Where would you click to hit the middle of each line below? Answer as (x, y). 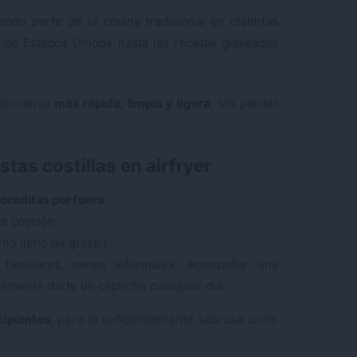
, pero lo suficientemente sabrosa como (164, 319)
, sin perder (245, 103)
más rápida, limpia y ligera (132, 103)
